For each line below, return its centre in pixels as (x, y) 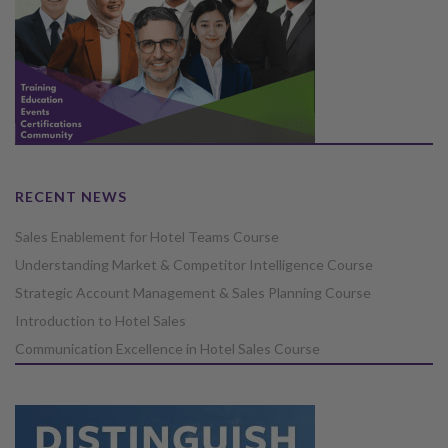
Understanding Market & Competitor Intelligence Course (194, 264)
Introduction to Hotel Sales (100, 320)
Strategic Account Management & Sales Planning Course (193, 292)
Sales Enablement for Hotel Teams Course (147, 236)
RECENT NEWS (71, 196)
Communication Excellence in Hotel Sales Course (167, 348)
